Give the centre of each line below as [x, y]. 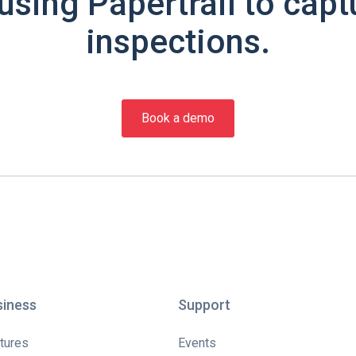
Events [197, 343]
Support [204, 305]
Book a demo [178, 118]
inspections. [178, 42]
